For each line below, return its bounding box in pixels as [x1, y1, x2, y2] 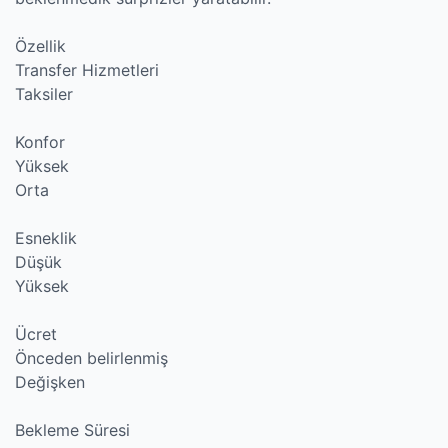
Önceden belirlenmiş [15, 348, 168, 368]
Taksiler [15, 84, 73, 104]
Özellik [15, 36, 66, 56]
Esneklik [15, 228, 77, 248]
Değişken [15, 372, 85, 392]
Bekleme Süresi [15, 420, 130, 440]
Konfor [15, 132, 65, 152]
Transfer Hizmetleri [15, 60, 159, 80]
